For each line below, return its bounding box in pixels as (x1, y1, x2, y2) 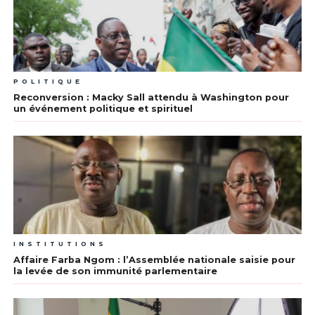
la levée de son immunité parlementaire (13, 266, 217, 277)
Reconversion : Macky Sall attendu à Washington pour (13, 92, 289, 103)
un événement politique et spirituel (13, 103, 193, 115)
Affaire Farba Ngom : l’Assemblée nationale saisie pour (13, 255, 295, 266)
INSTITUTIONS (13, 240, 107, 248)
